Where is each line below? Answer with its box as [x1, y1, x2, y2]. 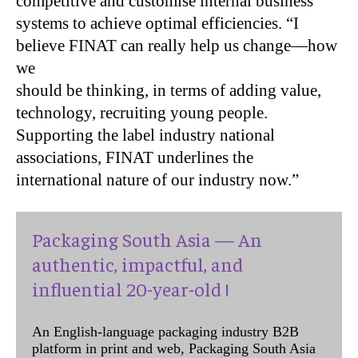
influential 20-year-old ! [32, 276, 229, 300]
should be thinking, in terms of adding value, [16, 80, 321, 100]
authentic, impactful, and [32, 251, 243, 276]
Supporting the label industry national [16, 125, 275, 145]
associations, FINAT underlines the [16, 147, 253, 167]
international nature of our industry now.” [16, 169, 299, 189]
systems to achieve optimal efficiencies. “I [16, 13, 299, 33]
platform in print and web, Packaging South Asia [32, 340, 316, 356]
